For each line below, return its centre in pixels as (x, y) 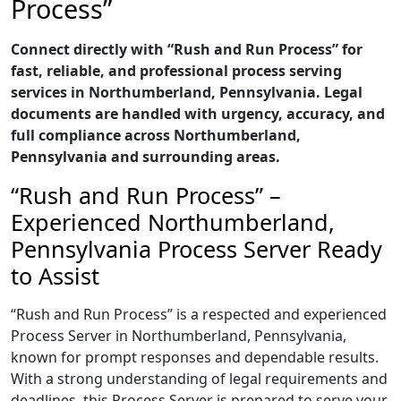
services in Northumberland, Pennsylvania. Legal (187, 92)
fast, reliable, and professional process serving (176, 71)
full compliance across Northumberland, (156, 135)
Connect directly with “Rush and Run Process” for (187, 49)
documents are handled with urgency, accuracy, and (198, 114)
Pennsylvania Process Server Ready (196, 249)
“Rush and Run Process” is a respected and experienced (199, 314)
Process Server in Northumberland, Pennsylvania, (179, 336)
